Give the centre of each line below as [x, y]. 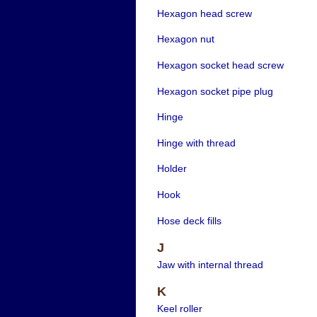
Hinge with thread [196, 143]
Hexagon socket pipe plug [215, 91]
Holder [172, 169]
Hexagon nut [185, 39]
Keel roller [179, 308]
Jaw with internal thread [210, 264]
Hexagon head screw [204, 13]
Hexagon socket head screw [220, 65]
